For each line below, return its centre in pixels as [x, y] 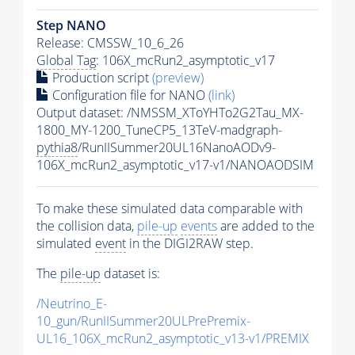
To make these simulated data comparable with [170, 209]
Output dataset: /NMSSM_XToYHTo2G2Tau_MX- [170, 113]
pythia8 [57, 148]
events [199, 226]
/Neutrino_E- [72, 304]
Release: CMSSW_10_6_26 [110, 43]
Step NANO [71, 26]
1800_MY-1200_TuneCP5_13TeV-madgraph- [159, 130]
